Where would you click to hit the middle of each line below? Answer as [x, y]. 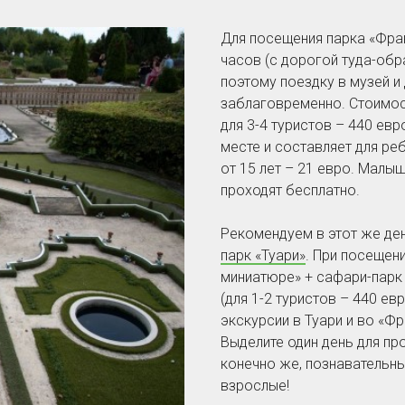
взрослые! [255, 385]
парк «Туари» [263, 255]
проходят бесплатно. [290, 190]
